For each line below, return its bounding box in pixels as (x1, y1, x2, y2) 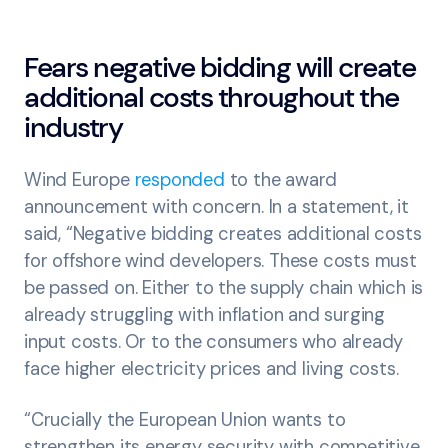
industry (24, 109, 122, 146)
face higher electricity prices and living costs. (24, 357, 399, 381)
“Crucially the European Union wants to (24, 408, 346, 432)
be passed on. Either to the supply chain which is (24, 276, 424, 300)
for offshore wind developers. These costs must (24, 249, 417, 273)
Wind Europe (24, 168, 135, 192)
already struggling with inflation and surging (24, 303, 385, 327)
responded (134, 168, 225, 192)
